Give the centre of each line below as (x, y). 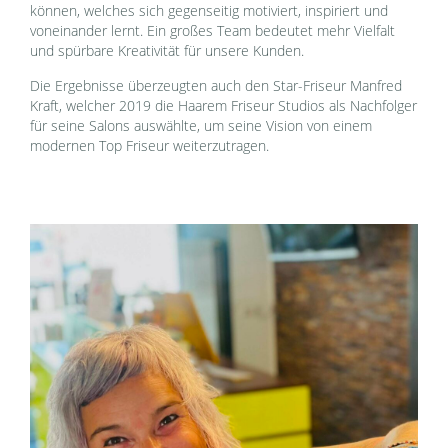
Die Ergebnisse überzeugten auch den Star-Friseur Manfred (216, 86)
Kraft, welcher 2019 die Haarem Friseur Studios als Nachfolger (224, 106)
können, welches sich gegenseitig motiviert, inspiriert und (209, 11)
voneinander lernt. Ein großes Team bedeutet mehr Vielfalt (213, 31)
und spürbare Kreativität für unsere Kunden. (167, 51)
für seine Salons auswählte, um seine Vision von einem (201, 126)
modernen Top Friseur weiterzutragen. (150, 146)
